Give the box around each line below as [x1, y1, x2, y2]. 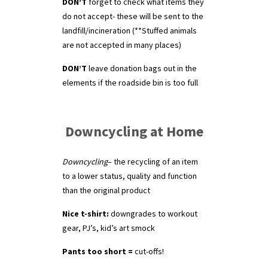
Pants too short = [62, 246, 133, 257]
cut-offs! [133, 246, 164, 257]
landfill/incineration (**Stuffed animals [62, 25, 197, 36]
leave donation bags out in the [89, 63, 197, 74]
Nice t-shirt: [62, 208, 111, 219]
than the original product [62, 185, 150, 196]
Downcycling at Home [65, 122, 203, 141]
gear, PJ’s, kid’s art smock [62, 223, 155, 233]
